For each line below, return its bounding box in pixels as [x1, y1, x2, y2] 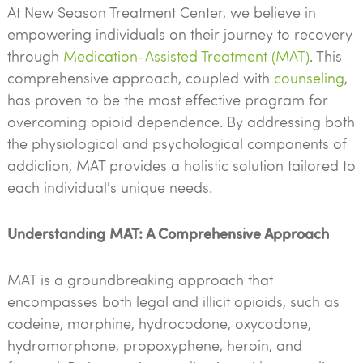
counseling [273, 68, 344, 88]
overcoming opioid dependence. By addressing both [6, 112, 355, 131]
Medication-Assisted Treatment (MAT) [62, 46, 310, 66]
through [6, 46, 63, 66]
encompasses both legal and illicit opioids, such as [6, 292, 340, 311]
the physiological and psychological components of [6, 134, 347, 153]
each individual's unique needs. [6, 177, 212, 197]
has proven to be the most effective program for [6, 90, 328, 109]
